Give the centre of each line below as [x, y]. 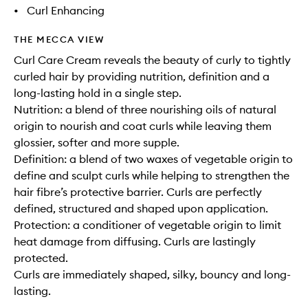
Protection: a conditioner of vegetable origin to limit [147, 225]
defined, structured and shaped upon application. [141, 208]
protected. [41, 258]
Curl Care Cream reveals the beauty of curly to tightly [152, 60]
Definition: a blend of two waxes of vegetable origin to [153, 159]
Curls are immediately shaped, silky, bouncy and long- [152, 274]
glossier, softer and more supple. [97, 142]
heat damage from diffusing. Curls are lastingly [135, 241]
